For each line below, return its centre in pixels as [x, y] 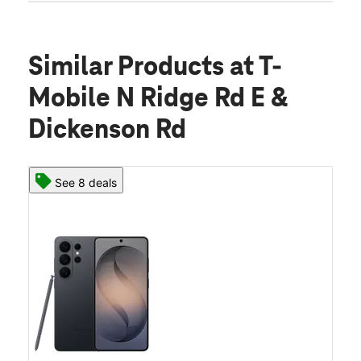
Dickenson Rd [107, 130]
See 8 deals [86, 182]
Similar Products [129, 67]
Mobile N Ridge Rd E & [158, 99]
